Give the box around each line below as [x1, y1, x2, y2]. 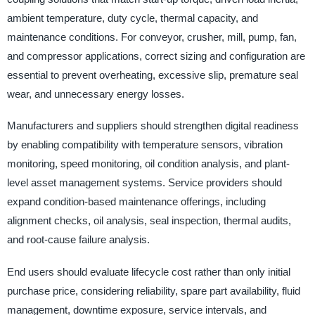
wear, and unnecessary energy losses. [6, 88, 184, 101]
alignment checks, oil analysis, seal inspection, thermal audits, [6, 214, 291, 227]
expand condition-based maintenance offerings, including [6, 195, 266, 208]
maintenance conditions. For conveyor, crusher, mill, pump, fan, [6, 31, 297, 44]
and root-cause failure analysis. [6, 233, 150, 246]
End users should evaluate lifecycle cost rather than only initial [6, 265, 290, 278]
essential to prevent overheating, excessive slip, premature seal [6, 69, 298, 82]
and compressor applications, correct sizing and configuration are [6, 50, 305, 63]
